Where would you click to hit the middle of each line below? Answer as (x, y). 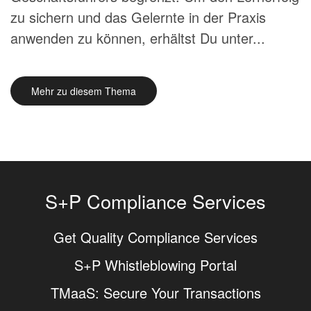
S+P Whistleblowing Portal (155, 265)
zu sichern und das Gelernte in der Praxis (138, 17)
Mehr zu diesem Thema (84, 91)
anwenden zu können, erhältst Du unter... (138, 38)
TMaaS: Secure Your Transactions (155, 293)
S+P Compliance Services (155, 201)
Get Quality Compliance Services (155, 237)
